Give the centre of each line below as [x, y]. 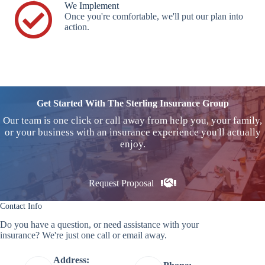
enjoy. [132, 144]
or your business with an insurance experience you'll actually [132, 132]
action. [77, 27]
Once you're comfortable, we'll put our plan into [154, 17]
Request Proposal [121, 183]
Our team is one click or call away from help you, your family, [132, 121]
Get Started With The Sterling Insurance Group [132, 104]
